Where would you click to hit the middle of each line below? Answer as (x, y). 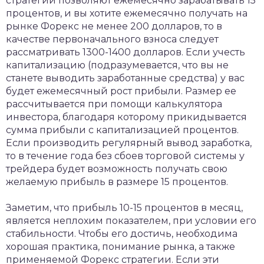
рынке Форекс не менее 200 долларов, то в (114, 26)
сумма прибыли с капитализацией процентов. (122, 130)
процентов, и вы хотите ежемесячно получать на (127, 13)
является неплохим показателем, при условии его (131, 221)
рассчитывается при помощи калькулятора (114, 104)
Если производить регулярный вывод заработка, (129, 143)
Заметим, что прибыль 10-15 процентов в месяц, (124, 208)
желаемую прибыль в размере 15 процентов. (117, 182)
